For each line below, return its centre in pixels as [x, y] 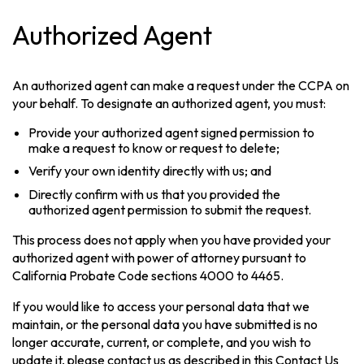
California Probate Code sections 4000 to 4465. [148, 275]
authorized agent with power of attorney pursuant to [160, 257]
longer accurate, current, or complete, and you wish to [162, 342]
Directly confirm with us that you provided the [155, 194]
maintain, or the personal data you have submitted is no [165, 324]
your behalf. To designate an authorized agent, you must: [169, 103]
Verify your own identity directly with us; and [150, 171]
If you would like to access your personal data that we [161, 306]
